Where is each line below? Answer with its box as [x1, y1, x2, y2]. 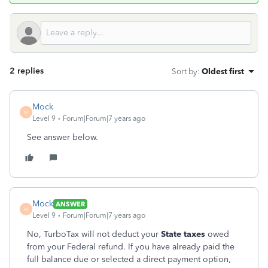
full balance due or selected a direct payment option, [27, 254, 231, 264]
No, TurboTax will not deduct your [27, 229, 161, 239]
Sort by [172, 66, 197, 76]
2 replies [10, 66, 44, 76]
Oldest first [202, 66, 244, 76]
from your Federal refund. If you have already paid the [27, 242, 234, 252]
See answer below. [27, 132, 98, 142]
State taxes [161, 229, 205, 239]
